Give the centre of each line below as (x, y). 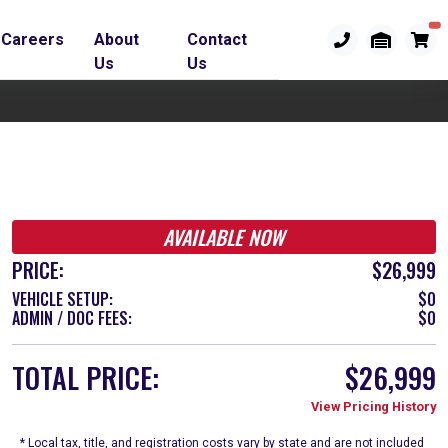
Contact (217, 39)
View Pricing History (373, 406)
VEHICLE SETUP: (62, 299)
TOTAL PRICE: (85, 377)
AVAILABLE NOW (224, 237)
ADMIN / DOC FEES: (72, 318)
